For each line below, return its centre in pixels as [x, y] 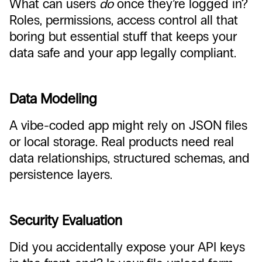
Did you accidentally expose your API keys [127, 247]
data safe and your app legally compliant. [123, 53]
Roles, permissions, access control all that [124, 20]
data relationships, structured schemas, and [130, 158]
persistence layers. [61, 175]
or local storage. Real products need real [122, 142]
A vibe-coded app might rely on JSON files [128, 125]
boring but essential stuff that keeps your [123, 37]
